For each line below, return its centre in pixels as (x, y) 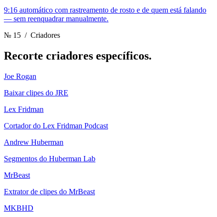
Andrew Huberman (34, 142)
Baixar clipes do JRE (36, 93)
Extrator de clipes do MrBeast (49, 192)
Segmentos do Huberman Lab (50, 159)
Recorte (25, 56)
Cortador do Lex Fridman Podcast (56, 126)
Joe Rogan (20, 76)
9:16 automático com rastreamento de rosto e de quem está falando (105, 10)
